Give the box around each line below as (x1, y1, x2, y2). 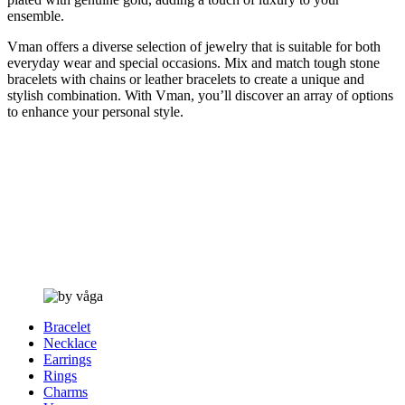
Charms (43, 383, 88, 400)
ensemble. (7, 7, 64, 24)
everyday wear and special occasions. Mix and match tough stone (7, 54, 380, 71)
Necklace (43, 334, 97, 351)
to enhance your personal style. (7, 103, 184, 119)
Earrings (43, 351, 91, 367)
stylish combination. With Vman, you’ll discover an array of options (7, 87, 393, 103)
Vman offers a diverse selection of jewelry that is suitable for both (7, 38, 381, 54)
